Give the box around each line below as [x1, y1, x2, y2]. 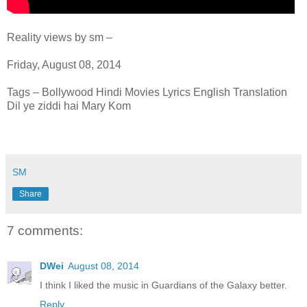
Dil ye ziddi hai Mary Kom [7, 99, 131, 112]
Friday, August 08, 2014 [7, 58, 121, 71]
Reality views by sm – [7, 31, 112, 43]
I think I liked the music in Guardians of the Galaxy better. [40, 280, 287, 291]
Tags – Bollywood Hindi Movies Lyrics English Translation [7, 86, 287, 98]
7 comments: [7, 223, 83, 238]
